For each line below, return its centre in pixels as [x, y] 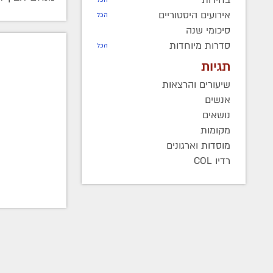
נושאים [217, 115]
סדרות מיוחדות [200, 45]
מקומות [216, 130]
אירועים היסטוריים [195, 15]
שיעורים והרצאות [197, 84]
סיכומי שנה [208, 30]
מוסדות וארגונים [199, 145]
